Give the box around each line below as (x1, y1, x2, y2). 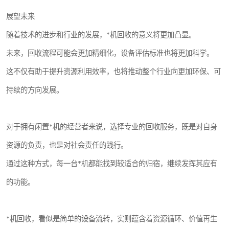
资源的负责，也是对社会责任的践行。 (6, 141, 128, 149)
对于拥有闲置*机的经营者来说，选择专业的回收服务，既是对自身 (6, 123, 217, 131)
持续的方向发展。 (6, 86, 63, 94)
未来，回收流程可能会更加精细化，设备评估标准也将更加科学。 (6, 49, 214, 57)
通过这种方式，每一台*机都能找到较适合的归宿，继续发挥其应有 (6, 159, 217, 168)
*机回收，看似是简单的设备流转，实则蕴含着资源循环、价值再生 (6, 215, 217, 223)
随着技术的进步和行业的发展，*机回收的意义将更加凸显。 (6, 31, 196, 39)
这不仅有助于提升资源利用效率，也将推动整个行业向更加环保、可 (6, 67, 221, 76)
